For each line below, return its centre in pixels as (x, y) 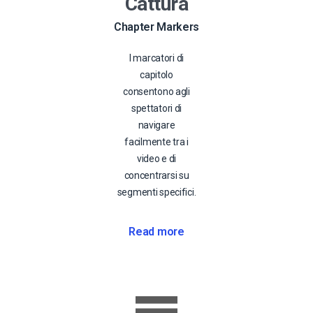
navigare (156, 125)
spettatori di (156, 108)
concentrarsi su (156, 175)
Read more (156, 231)
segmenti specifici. (156, 192)
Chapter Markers (156, 27)
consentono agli (156, 91)
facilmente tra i (156, 141)
